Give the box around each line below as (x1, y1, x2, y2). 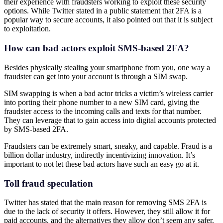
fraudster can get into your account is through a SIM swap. (4, 72, 188, 81)
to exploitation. (4, 24, 51, 33)
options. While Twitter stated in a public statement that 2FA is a (4, 6, 202, 15)
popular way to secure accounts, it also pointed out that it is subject (4, 15, 213, 24)
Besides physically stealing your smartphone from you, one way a (4, 63, 210, 72)
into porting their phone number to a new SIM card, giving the (4, 98, 199, 107)
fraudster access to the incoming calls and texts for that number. (4, 107, 202, 115)
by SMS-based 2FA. (4, 124, 68, 133)
